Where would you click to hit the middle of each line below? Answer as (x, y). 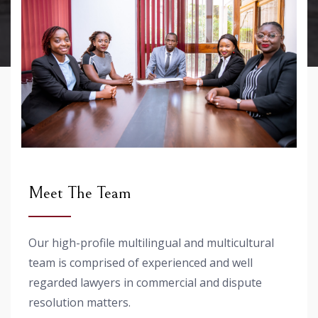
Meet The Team (80, 193)
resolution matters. (79, 302)
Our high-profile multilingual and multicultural (151, 242)
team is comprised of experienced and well (141, 262)
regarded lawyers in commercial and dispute (145, 282)
